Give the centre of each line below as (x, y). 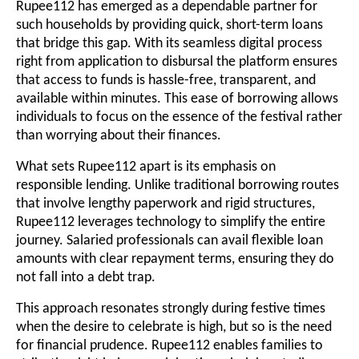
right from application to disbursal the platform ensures (177, 62)
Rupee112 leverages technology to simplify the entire (171, 222)
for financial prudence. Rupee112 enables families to (169, 345)
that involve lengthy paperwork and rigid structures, (165, 204)
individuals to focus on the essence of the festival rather (179, 117)
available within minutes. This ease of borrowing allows (177, 99)
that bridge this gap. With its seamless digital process (169, 43)
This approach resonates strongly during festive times (171, 309)
